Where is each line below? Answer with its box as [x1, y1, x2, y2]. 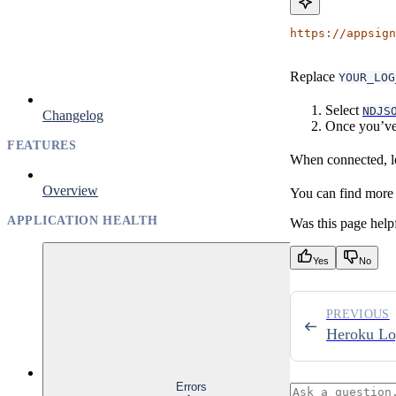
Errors [175, 379, 207, 393]
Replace [290, 68, 339, 84]
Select [325, 102, 362, 118]
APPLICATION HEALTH [7, 213, 158, 227]
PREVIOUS [326, 307, 390, 321]
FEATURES [7, 138, 77, 152]
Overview [42, 182, 98, 198]
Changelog [42, 107, 103, 123]
